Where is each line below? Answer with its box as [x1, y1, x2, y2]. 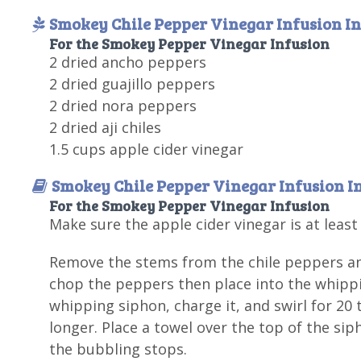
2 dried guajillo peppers [48, 74, 215, 93]
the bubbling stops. [48, 339, 187, 359]
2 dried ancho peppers [48, 52, 206, 72]
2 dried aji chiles [48, 118, 161, 137]
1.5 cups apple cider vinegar [48, 139, 243, 159]
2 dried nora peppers [48, 96, 197, 115]
